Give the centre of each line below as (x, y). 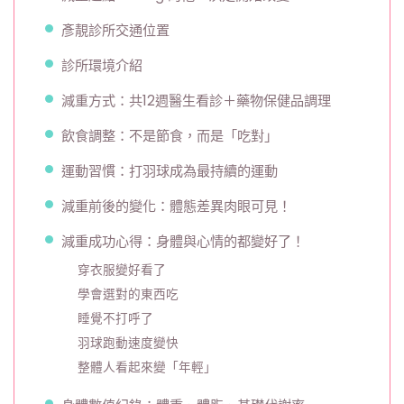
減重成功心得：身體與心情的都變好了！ (183, 242)
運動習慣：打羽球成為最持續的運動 (170, 171)
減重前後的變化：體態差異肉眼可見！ (176, 207)
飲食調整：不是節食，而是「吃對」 (170, 136)
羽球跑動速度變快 (129, 344)
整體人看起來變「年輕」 (147, 368)
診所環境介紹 (102, 66)
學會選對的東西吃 (129, 295)
